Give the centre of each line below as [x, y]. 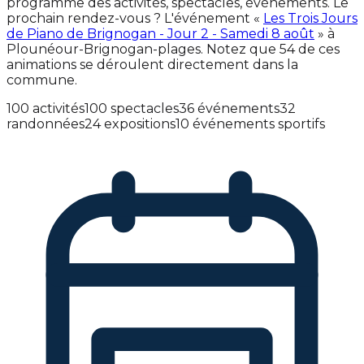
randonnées [45, 123]
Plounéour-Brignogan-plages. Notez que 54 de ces [173, 49]
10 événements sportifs [250, 123]
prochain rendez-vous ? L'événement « [135, 18]
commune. [42, 80]
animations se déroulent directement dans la [152, 64]
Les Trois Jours [310, 18]
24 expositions [130, 123]
